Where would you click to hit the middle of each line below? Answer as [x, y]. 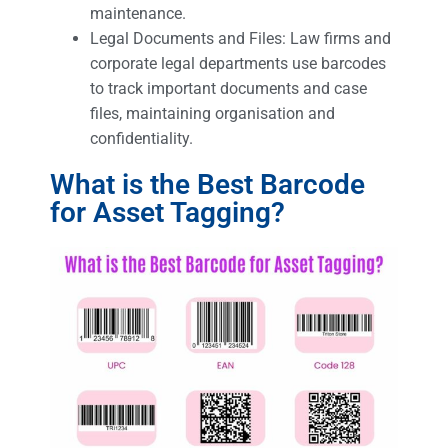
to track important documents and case [228, 88]
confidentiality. [141, 138]
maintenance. [138, 13]
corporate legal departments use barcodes [238, 63]
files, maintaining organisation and [212, 113]
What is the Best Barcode [207, 184]
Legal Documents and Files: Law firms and [240, 38]
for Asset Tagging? [167, 212]
